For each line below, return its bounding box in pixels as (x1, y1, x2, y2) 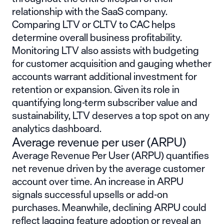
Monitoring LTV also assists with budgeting (12, 41, 199, 58)
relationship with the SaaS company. (12, 2, 167, 19)
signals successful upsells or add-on (12, 185, 168, 202)
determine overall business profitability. (12, 28, 182, 45)
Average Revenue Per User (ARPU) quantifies (12, 146, 209, 163)
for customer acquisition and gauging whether (12, 54, 211, 71)
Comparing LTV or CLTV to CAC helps (12, 15, 175, 32)
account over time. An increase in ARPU (12, 172, 183, 189)
